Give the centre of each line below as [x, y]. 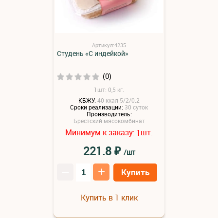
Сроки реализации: [97, 107]
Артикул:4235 [109, 45]
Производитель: [109, 114]
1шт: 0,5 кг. [109, 89]
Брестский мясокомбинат [109, 120]
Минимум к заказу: [101, 132]
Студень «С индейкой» [93, 53]
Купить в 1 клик [109, 198]
